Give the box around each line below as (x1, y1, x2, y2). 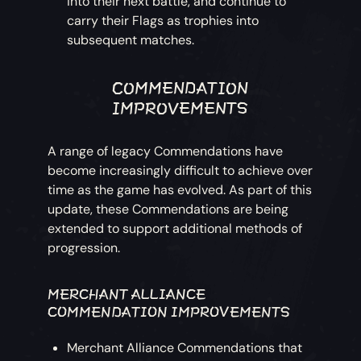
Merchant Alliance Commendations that (67, 338, 303, 356)
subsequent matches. (67, 31, 195, 48)
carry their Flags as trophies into (67, 11, 259, 29)
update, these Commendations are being (48, 200, 289, 218)
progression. (48, 239, 121, 256)
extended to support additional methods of (48, 219, 303, 237)
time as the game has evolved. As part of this (48, 180, 313, 198)
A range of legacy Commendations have (48, 142, 284, 160)
